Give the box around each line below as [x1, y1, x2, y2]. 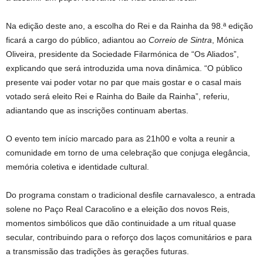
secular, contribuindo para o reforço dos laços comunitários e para [6, 232, 252, 242]
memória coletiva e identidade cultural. [6, 161, 149, 171]
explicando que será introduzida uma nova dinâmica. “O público [6, 63, 242, 73]
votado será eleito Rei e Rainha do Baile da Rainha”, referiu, [6, 91, 230, 101]
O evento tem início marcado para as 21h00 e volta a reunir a [6, 133, 235, 143]
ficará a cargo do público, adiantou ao [6, 35, 149, 45]
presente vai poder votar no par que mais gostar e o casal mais [6, 77, 241, 87]
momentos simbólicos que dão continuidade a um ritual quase [6, 218, 236, 228]
